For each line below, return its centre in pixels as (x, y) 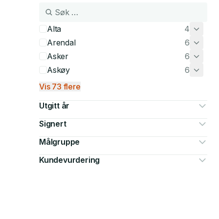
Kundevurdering (70, 160)
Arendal (61, 43)
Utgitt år (55, 106)
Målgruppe (60, 142)
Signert (53, 124)
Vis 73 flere (60, 87)
